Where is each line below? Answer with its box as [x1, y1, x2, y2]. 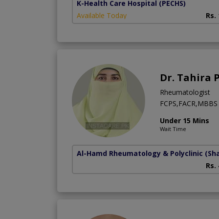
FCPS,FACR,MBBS [160, 98, 218, 108]
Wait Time [160, 125, 186, 132]
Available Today [77, 10, 127, 20]
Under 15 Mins [160, 115, 209, 125]
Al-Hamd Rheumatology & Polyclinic [77, 148, 203, 158]
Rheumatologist [160, 87, 210, 97]
